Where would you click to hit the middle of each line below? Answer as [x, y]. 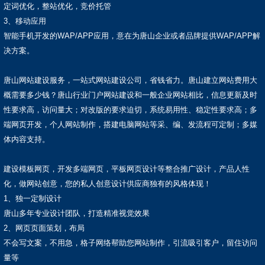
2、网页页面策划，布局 [44, 228]
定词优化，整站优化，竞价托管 [57, 7]
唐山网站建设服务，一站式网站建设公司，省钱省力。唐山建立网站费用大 [130, 80]
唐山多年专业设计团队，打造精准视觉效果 [77, 214]
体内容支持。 [27, 140]
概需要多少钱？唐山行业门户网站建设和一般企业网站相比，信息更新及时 [130, 95]
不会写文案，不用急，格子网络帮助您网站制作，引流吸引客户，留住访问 [130, 243]
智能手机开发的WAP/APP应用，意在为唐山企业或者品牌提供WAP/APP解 [132, 36]
